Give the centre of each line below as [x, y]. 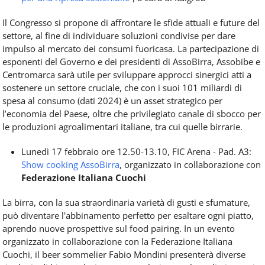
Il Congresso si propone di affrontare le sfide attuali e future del [131, 23]
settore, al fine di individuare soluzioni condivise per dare [119, 36]
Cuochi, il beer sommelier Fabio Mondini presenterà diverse [124, 255]
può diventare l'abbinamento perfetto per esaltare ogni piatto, [128, 216]
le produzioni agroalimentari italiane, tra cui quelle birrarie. [122, 127]
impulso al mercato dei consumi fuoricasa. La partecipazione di [131, 49]
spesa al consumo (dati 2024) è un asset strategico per [112, 101]
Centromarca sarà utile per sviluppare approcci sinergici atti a [127, 75]
